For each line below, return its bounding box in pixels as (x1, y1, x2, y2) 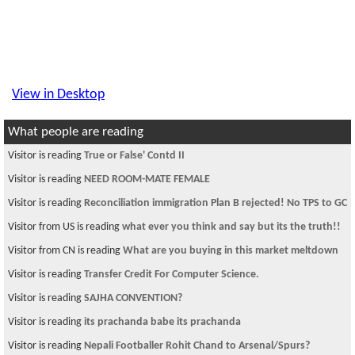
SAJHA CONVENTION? (84, 292, 182, 304)
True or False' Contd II (84, 150, 185, 162)
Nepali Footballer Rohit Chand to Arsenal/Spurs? (84, 340, 310, 352)
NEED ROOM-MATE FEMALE (84, 174, 210, 185)
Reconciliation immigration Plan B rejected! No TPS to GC (84, 197, 347, 209)
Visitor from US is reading (8, 221, 122, 233)
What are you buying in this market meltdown (123, 245, 338, 257)
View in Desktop (12, 87, 105, 102)
